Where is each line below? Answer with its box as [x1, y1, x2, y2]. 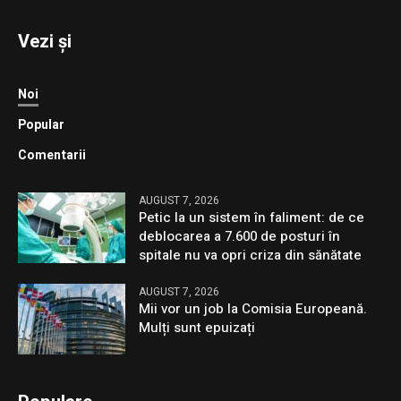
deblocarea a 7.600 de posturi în [139, 226, 341, 247]
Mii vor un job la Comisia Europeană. [139, 299, 368, 320]
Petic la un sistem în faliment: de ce [139, 208, 365, 228]
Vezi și [18, 29, 73, 55]
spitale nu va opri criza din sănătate [139, 245, 363, 266]
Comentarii [18, 146, 87, 166]
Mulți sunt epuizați [139, 318, 256, 338]
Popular [18, 115, 65, 135]
